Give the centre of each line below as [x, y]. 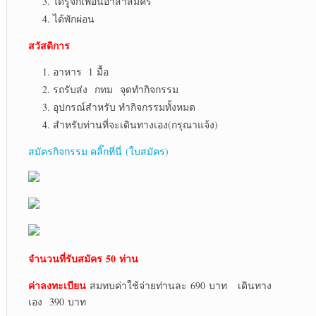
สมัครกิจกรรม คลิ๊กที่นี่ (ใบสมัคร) [98, 152]
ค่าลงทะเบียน [57, 286]
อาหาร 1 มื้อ [80, 72]
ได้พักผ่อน [73, 19]
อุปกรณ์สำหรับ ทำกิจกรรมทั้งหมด [124, 107]
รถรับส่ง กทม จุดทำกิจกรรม [115, 90]
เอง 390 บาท [57, 302]
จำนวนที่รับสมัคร [65, 259]
